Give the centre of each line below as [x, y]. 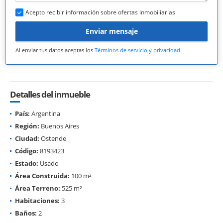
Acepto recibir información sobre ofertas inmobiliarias [100, 12]
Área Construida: [42, 175]
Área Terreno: [38, 188]
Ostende [53, 138]
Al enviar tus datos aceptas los [55, 50]
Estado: [27, 163]
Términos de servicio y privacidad [137, 50]
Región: [27, 126]
